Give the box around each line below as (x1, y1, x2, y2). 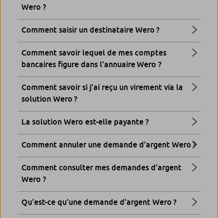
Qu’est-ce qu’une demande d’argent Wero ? (21, 197, 177, 207)
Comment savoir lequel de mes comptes (21, 48, 166, 58)
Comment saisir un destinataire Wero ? (21, 25, 160, 35)
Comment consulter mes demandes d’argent (21, 163, 182, 173)
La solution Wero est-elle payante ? (21, 117, 149, 127)
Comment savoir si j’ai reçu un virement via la (21, 82, 183, 92)
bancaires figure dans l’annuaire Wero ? (21, 59, 162, 70)
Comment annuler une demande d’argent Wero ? (21, 140, 196, 150)
